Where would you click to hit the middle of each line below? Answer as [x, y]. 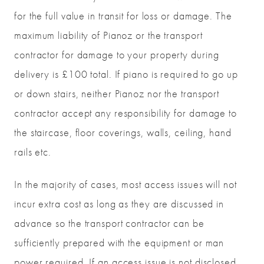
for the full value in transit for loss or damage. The [123, 16]
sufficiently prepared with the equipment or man [119, 243]
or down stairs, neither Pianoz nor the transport [117, 94]
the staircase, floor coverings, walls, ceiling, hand [123, 133]
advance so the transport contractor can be [109, 223]
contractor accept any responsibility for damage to [126, 113]
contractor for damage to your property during [117, 55]
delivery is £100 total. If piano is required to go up [126, 74]
